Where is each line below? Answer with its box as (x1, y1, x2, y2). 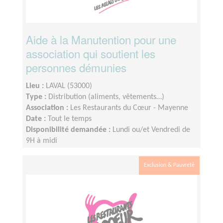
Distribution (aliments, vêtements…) (48, 93, 164, 102)
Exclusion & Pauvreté (144, 162, 195, 169)
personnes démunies (26, 59, 126, 76)
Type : (26, 93, 48, 102)
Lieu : (26, 82, 46, 91)
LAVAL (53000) (46, 82, 92, 91)
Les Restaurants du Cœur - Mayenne (70, 104, 188, 112)
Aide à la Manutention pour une (26, 31, 176, 48)
